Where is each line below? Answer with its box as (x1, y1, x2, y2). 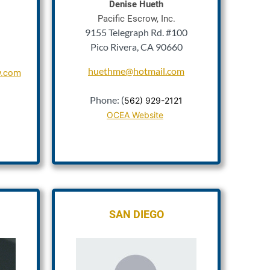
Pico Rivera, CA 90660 (90, 41, 183, 52)
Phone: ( (90, 94, 124, 105)
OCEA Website (107, 110, 163, 120)
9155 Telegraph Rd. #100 (85, 27, 187, 38)
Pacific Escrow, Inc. (97, 13, 175, 24)
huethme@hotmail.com (88, 65, 184, 77)
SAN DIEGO (108, 208, 164, 221)
